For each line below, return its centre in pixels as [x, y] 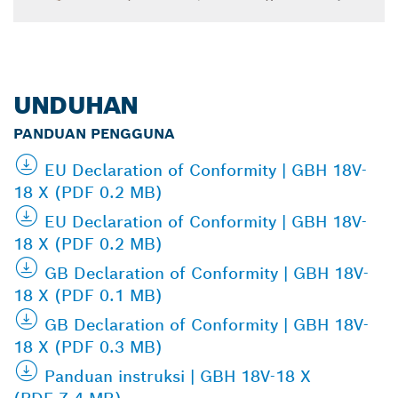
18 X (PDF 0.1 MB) [88, 295]
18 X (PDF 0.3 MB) [88, 346]
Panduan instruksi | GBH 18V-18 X [178, 376]
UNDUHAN [76, 105]
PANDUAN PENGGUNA [94, 133]
